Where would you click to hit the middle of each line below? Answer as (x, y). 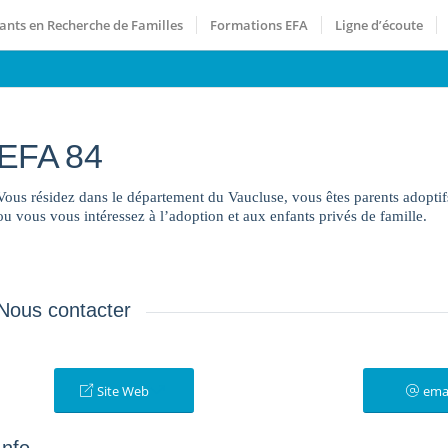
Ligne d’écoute (379, 25)
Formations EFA (259, 25)
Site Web (123, 391)
